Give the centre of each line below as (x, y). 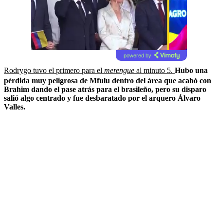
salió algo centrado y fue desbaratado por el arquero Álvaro (102, 98)
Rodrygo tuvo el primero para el (54, 70)
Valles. (15, 107)
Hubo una (191, 70)
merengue (119, 70)
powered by (137, 55)
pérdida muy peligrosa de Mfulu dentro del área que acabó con (108, 80)
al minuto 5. (154, 70)
